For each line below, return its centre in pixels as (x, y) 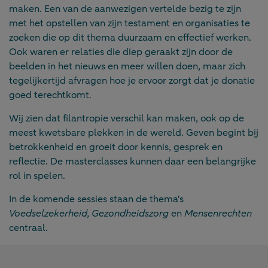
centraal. (28, 228)
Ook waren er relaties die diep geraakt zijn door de (121, 52)
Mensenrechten (218, 213)
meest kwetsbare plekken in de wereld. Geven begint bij (134, 133)
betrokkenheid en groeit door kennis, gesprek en (116, 147)
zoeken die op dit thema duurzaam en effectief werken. (130, 37)
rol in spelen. (37, 176)
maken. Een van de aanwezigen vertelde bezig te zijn (125, 9)
